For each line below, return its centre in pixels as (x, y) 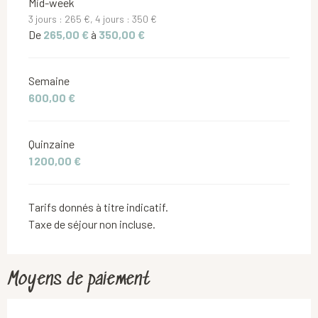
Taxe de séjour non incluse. (92, 224)
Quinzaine (51, 143)
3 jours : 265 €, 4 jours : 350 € (93, 18)
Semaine (49, 80)
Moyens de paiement (79, 280)
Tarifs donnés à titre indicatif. (98, 207)
